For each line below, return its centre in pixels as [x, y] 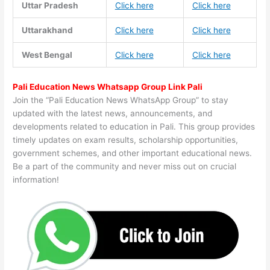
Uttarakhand [47, 30]
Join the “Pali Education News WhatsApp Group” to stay [121, 100]
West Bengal [47, 55]
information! [36, 179]
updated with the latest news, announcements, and [113, 113]
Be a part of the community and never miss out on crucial [125, 166]
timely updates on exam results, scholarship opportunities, [126, 140]
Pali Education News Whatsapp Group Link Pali [108, 86]
